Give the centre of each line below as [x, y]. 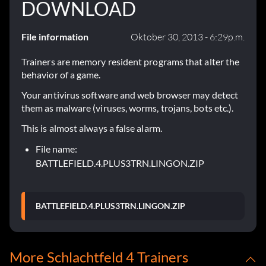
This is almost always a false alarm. [92, 128]
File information [55, 37]
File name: [56, 149]
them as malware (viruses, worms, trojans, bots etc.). [128, 108]
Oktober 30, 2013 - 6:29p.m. [188, 37]
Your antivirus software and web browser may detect [130, 95]
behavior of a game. [61, 75]
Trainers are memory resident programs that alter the [131, 62]
